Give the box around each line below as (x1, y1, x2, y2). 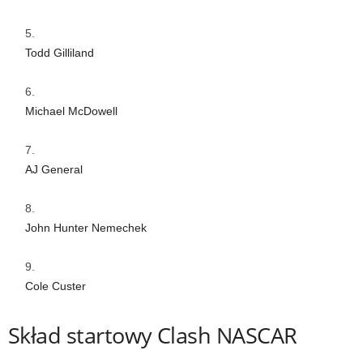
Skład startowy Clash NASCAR (8, 319, 297, 350)
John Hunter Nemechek (25, 220, 147, 234)
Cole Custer (25, 279, 86, 293)
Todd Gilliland (25, 45, 94, 59)
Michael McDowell (25, 104, 117, 117)
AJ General (25, 162, 83, 176)
